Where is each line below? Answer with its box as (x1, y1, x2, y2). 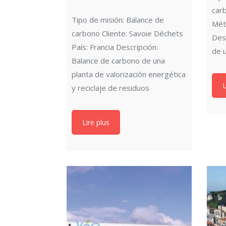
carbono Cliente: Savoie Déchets (72, 28, 183, 39)
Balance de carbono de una (72, 55, 165, 66)
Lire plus (82, 118, 109, 128)
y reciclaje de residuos (72, 83, 149, 93)
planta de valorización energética (72, 69, 186, 80)
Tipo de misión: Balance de (72, 15, 164, 25)
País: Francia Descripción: (72, 42, 158, 52)
